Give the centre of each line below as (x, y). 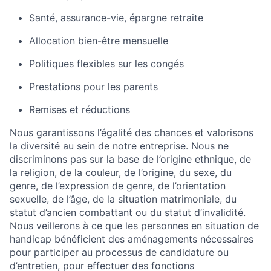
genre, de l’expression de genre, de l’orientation (118, 186)
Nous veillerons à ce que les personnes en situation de (134, 226)
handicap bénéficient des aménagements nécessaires (132, 239)
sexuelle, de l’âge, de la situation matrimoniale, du (123, 199)
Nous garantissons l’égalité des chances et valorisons (132, 132)
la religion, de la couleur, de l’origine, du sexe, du (121, 172)
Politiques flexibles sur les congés (106, 64)
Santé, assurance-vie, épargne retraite (116, 18)
